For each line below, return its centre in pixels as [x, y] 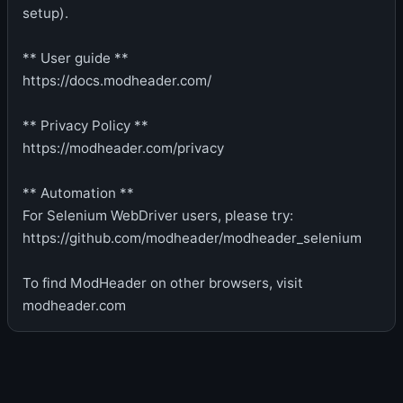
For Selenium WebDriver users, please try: [158, 215]
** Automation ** [78, 193]
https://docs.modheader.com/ [117, 81]
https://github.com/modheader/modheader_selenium [192, 238]
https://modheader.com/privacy [123, 148]
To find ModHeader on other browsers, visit [163, 283]
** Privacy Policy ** [85, 125]
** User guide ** [76, 58]
